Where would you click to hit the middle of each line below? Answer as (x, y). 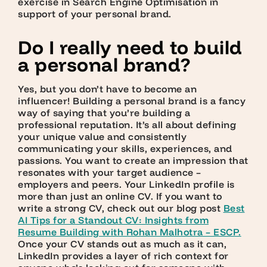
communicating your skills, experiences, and (125, 149)
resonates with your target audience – (110, 173)
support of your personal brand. (95, 14)
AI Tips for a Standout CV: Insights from (113, 220)
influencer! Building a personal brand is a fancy (132, 101)
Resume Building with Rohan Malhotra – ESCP (128, 232)
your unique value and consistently (102, 137)
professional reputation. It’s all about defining (127, 125)
